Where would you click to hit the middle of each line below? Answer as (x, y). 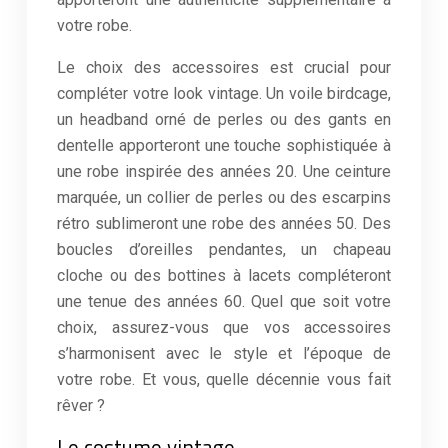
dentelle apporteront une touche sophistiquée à (224, 145)
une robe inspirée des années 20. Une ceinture (224, 171)
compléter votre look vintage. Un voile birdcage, (224, 93)
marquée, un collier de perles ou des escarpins (224, 197)
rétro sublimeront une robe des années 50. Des (224, 223)
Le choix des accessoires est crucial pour (224, 67)
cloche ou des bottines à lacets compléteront (224, 275)
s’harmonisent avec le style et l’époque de (224, 353)
